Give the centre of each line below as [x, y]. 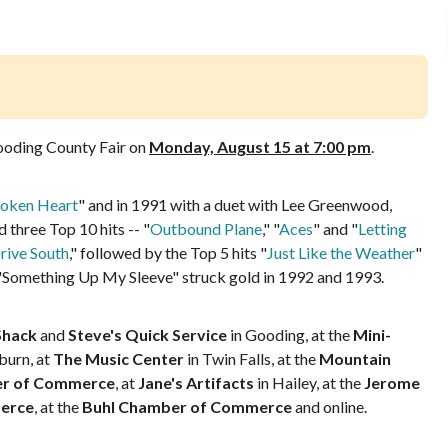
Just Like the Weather [341, 252]
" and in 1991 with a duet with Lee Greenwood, [235, 204]
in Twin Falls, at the [251, 358]
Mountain [355, 358]
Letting [382, 228]
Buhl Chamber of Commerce [187, 406]
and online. [329, 406]
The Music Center [118, 358]
